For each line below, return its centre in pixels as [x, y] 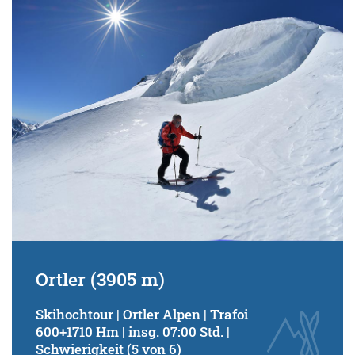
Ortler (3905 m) [100, 279]
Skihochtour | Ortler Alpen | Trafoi [142, 315]
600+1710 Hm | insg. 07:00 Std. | [133, 332]
